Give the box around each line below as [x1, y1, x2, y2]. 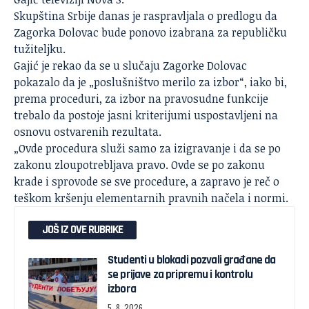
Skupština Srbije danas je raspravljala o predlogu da [14, 8, 277, 23]
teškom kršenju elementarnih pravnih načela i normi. [14, 190, 288, 206]
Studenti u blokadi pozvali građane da [108, 252, 276, 268]
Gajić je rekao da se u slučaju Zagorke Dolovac [14, 58, 247, 73]
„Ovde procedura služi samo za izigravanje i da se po [14, 141, 281, 156]
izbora [108, 281, 136, 297]
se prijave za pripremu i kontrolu [108, 267, 252, 282]
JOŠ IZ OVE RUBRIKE [42, 222, 123, 237]
